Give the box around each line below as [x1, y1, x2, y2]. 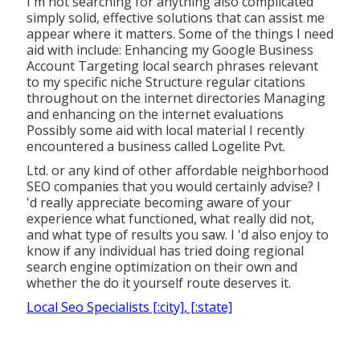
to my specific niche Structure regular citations [26, 72, 305, 91]
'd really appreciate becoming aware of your [26, 193, 291, 211]
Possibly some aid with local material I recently [26, 121, 305, 139]
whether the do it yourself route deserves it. [26, 273, 291, 292]
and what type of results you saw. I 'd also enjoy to [26, 225, 329, 243]
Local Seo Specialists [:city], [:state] [26, 297, 232, 316]
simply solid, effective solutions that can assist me [26, 8, 325, 27]
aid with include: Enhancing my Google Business [26, 40, 313, 59]
